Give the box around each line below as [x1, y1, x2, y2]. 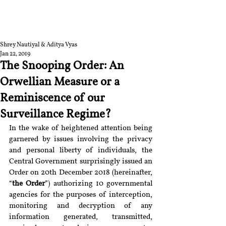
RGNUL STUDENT [10, 12, 88, 22]
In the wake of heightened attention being [9, 125, 152, 132]
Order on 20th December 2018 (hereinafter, [9, 169, 152, 177]
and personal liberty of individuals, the [9, 147, 152, 154]
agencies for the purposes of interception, [9, 191, 152, 199]
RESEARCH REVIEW [10, 21, 102, 31]
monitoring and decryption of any [9, 202, 152, 210]
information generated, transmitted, [9, 213, 152, 221]
